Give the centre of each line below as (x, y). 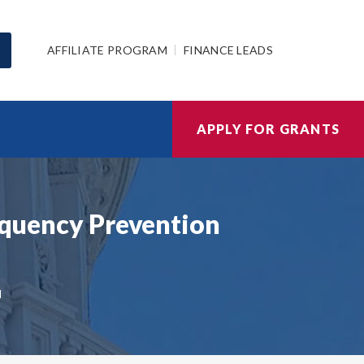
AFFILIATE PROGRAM (107, 50)
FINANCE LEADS (228, 50)
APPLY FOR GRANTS (268, 129)
